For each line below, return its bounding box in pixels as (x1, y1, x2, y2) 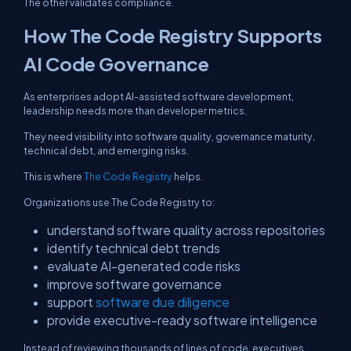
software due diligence (96, 295, 230, 309)
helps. (172, 170, 203, 183)
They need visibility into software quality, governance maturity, (24, 130, 315, 143)
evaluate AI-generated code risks (47, 259, 241, 273)
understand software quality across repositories (47, 223, 325, 237)
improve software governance (47, 277, 222, 291)
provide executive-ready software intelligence (47, 313, 317, 327)
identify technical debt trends (47, 241, 220, 255)
